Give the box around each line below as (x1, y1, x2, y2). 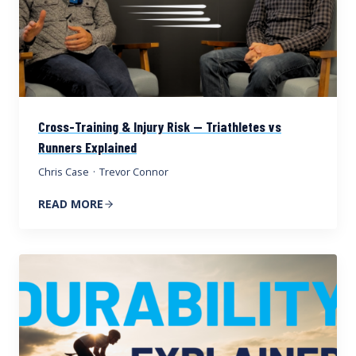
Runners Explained (38, 138, 137, 157)
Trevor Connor (99, 164, 169, 180)
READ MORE (38, 196, 103, 212)
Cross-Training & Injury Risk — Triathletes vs (38, 118, 281, 136)
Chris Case (38, 164, 89, 180)
